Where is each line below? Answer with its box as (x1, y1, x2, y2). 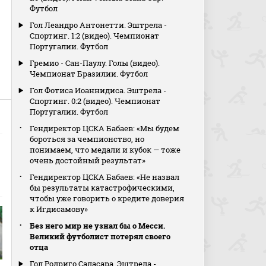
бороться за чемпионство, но (30, 134, 145, 144)
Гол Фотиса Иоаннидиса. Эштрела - (30, 85, 167, 96)
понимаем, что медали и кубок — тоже (30, 144, 181, 155)
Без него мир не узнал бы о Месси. (30, 220, 166, 231)
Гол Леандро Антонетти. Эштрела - (30, 20, 167, 30)
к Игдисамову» (30, 204, 88, 214)
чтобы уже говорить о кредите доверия (30, 193, 185, 204)
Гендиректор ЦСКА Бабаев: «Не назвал (30, 172, 180, 182)
